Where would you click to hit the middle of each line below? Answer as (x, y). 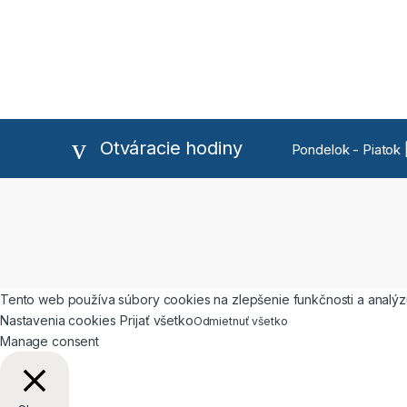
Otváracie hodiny (171, 148)
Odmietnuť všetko (240, 322)
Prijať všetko (157, 321)
